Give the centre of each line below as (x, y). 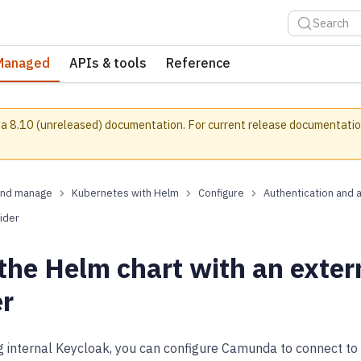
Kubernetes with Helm (125, 193)
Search (330, 23)
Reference (198, 62)
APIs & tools (108, 62)
